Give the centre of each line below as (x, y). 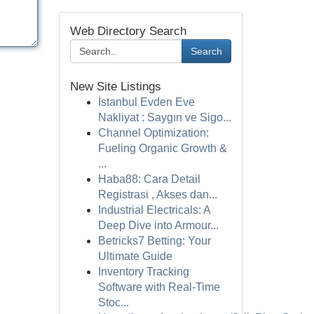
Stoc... (113, 302)
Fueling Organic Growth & (162, 148)
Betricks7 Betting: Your (154, 241)
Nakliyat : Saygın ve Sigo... (164, 117)
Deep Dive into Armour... (158, 225)
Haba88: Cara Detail (149, 179)
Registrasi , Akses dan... (157, 194)
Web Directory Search (128, 31)
